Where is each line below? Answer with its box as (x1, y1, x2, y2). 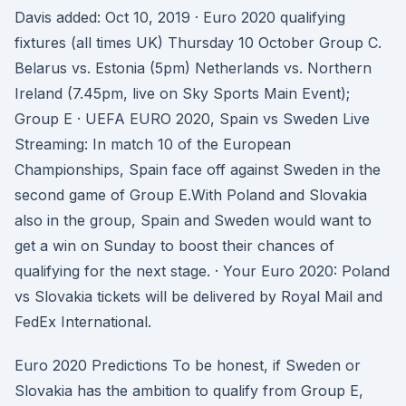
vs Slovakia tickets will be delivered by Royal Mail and (14, 287, 382, 305)
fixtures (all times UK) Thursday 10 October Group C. (14, 34, 382, 52)
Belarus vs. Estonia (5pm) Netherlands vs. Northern (14, 59, 372, 77)
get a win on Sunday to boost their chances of (14, 237, 334, 255)
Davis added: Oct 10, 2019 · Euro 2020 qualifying (14, 8, 345, 26)
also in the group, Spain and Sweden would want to (14, 211, 372, 229)
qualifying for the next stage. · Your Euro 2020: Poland (14, 262, 390, 280)
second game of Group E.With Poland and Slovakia (14, 186, 367, 204)
